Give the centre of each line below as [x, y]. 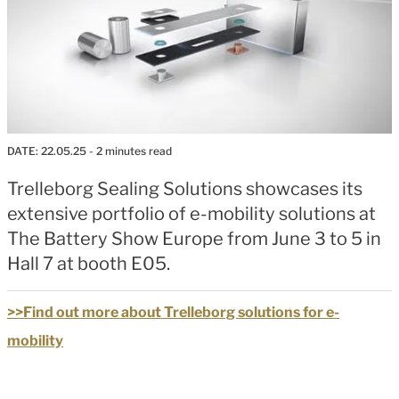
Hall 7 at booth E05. [89, 263]
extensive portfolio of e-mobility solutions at [191, 213]
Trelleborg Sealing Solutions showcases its [185, 188]
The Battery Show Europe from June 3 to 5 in [194, 238]
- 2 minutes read [129, 151]
